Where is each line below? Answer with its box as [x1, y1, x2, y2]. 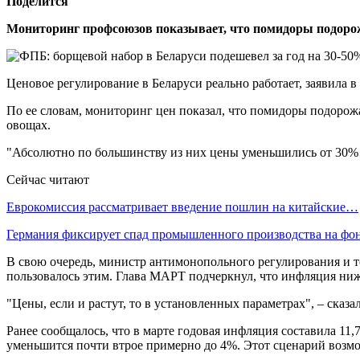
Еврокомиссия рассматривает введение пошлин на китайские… [6, 199, 358, 214]
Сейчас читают [6, 172, 89, 186]
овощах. [6, 117, 51, 132]
